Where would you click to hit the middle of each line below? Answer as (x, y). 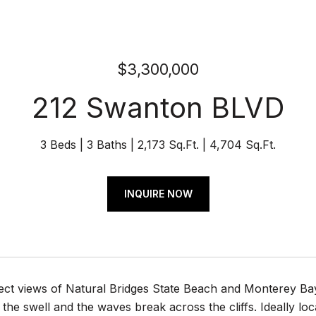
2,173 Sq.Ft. (168, 145)
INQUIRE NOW (158, 194)
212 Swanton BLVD (158, 108)
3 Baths (107, 145)
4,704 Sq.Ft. (243, 145)
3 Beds (58, 145)
